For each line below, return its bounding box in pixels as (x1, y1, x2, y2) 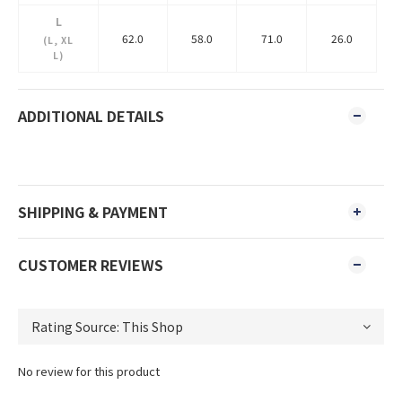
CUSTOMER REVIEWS (18, 254, 163, 275)
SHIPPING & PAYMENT (18, 201, 168, 223)
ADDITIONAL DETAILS (18, 105, 164, 127)
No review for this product (18, 363, 160, 380)
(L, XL (43, 33, 74, 47)
